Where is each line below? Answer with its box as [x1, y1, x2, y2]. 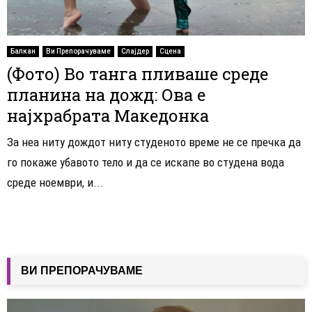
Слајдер [121, 47, 149, 56]
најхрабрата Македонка [7, 104, 209, 127]
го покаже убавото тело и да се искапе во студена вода [7, 155, 284, 170]
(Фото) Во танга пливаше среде [7, 63, 268, 86]
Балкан [10, 47, 36, 56]
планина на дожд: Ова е [7, 84, 205, 107]
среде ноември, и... [7, 175, 104, 190]
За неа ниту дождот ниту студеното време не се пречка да [7, 135, 301, 150]
